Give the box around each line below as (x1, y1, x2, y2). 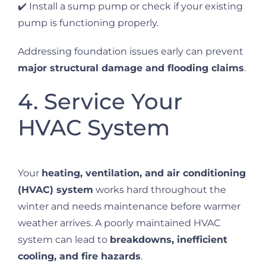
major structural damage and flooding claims (18, 62, 244, 74)
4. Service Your (18, 88, 182, 115)
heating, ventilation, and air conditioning (42, 167, 246, 179)
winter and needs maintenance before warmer (18, 200, 240, 212)
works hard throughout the (93, 183, 226, 195)
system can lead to (18, 233, 110, 245)
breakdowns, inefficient (110, 233, 227, 245)
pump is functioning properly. (18, 17, 159, 29)
